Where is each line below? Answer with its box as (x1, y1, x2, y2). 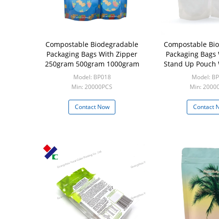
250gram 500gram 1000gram (44, 59, 139, 68)
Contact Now (74, 103, 109, 111)
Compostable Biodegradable (45, 40, 138, 49)
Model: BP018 (73, 73, 111, 81)
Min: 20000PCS (71, 83, 112, 91)
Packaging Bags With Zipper (46, 49, 137, 59)
